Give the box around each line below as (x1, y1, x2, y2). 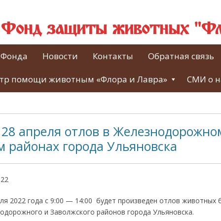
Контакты (93, 50, 133, 62)
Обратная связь (148, 50, 214, 62)
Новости (42, 50, 78, 62)
